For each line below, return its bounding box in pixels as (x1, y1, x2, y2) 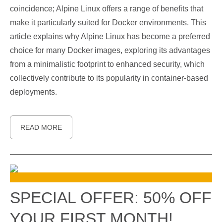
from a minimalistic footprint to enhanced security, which (10, 60, 205, 68)
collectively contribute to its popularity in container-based (10, 74, 208, 82)
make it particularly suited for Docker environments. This (10, 18, 206, 27)
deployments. (10, 88, 57, 96)
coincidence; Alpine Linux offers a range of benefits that (10, 4, 203, 13)
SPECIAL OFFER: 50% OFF (10, 189, 212, 207)
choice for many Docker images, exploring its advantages (10, 46, 210, 55)
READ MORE (20, 123, 62, 131)
